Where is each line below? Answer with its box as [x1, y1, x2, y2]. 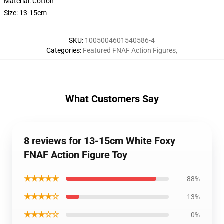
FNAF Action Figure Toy [24, 149, 127, 161]
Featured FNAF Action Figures [83, 46, 176, 54]
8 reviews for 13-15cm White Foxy [24, 135, 175, 147]
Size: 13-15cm [4, 9, 47, 17]
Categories [46, 46, 80, 54]
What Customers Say [65, 93, 159, 105]
